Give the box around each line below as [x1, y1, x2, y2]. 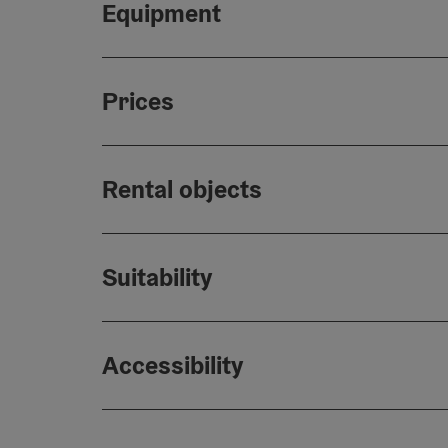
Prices [102, 85, 174, 117]
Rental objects [102, 173, 262, 205]
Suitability [102, 261, 212, 293]
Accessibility [102, 349, 243, 381]
